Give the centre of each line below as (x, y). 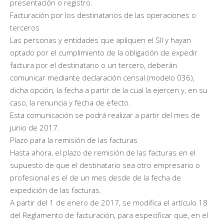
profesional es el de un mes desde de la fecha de (95, 177)
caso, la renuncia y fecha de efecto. (70, 102)
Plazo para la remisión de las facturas (74, 140)
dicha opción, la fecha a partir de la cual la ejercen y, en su (109, 90)
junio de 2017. (35, 127)
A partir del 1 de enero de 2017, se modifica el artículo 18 (109, 202)
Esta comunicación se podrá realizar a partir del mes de (105, 115)
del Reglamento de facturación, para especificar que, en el (109, 215)
